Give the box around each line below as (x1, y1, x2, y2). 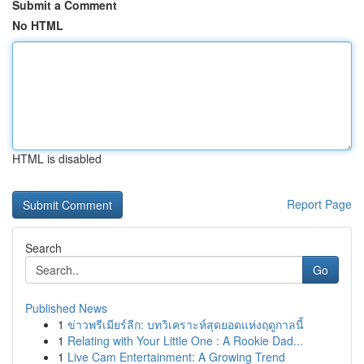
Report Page (287, 196, 352, 212)
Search (25, 240, 62, 256)
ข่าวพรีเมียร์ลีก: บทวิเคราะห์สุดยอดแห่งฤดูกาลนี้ (67, 316, 304, 332)
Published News (25, 300, 107, 316)
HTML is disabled (12, 150, 102, 167)
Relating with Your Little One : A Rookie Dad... (67, 332, 303, 349)
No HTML (12, 17, 63, 33)
